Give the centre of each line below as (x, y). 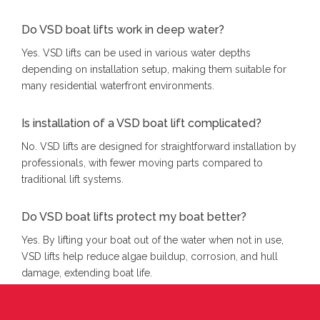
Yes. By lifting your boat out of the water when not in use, (152, 240)
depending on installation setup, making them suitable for (154, 70)
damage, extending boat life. (87, 273)
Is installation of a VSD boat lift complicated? (141, 124)
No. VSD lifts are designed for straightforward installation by (159, 147)
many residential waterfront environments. (118, 86)
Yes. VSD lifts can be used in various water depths (136, 53)
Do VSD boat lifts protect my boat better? (134, 217)
